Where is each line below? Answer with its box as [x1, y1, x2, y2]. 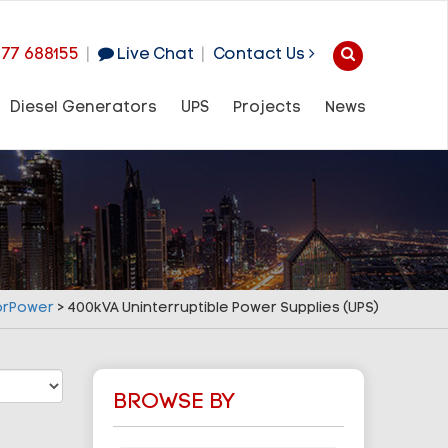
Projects [233, 100, 302, 117]
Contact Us [212, 47, 309, 63]
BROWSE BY [112, 391, 235, 415]
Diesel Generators [10, 100, 158, 117]
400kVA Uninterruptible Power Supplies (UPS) [67, 301, 380, 317]
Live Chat [113, 47, 194, 63]
